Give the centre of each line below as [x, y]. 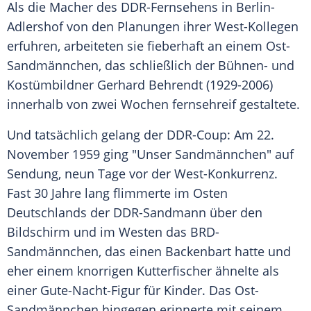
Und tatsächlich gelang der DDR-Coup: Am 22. [141, 135]
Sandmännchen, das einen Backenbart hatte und [149, 252]
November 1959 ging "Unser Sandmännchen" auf [150, 154]
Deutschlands [47, 213]
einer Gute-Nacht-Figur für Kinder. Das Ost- [133, 291]
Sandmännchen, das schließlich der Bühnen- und [151, 66]
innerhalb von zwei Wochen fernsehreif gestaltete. [153, 104]
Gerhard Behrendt [150, 85]
